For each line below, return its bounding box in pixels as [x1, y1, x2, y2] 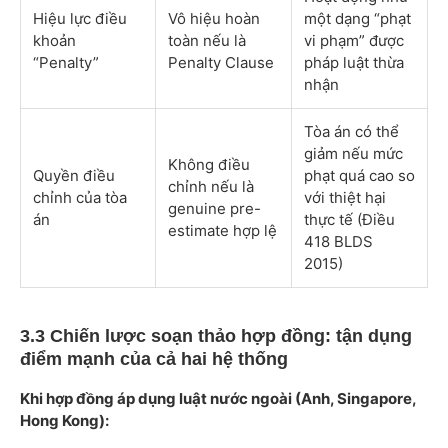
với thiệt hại [304, 188, 386, 208]
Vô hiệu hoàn [168, 9, 260, 29]
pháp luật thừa [304, 53, 404, 73]
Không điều [168, 155, 250, 175]
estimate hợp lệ [168, 221, 277, 241]
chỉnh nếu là [168, 177, 254, 197]
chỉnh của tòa [33, 188, 127, 208]
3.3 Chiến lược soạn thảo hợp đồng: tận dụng [20, 326, 412, 347]
